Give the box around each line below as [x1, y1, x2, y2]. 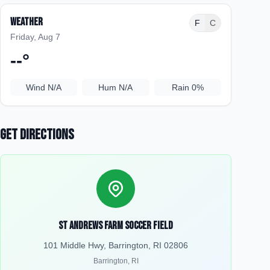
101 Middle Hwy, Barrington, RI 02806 [43, 240, 188, 250]
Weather [10, 16, 43, 28]
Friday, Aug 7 [10, 32, 60, 42]
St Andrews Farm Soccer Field [58, 219, 173, 232]
